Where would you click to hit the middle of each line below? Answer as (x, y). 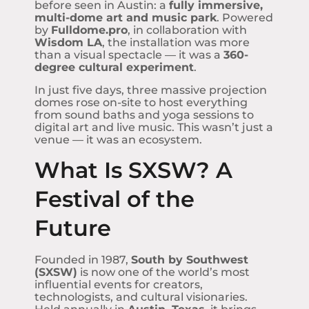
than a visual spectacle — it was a (129, 55)
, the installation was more (176, 43)
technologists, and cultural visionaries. (141, 297)
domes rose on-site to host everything (141, 102)
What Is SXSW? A (133, 170)
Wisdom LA (68, 43)
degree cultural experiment (114, 68)
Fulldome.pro (89, 30)
